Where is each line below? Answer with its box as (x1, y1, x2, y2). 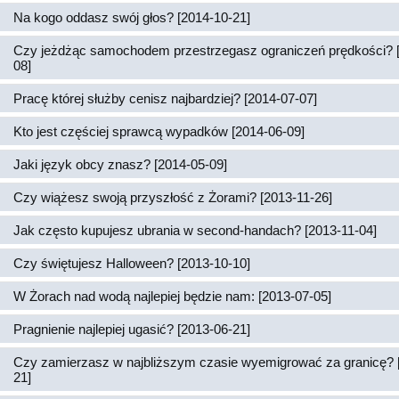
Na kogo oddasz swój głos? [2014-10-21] (13, 10, 250, 25)
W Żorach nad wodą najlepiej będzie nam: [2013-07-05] (13, 289, 331, 304)
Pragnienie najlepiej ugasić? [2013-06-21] (13, 322, 250, 337)
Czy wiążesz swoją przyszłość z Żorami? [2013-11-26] (13, 190, 332, 205)
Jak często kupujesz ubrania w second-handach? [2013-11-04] (13, 223, 377, 238)
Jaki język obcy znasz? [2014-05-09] (13, 157, 227, 172)
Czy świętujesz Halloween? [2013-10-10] (13, 256, 250, 271)
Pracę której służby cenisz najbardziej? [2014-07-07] (13, 91, 317, 106)
